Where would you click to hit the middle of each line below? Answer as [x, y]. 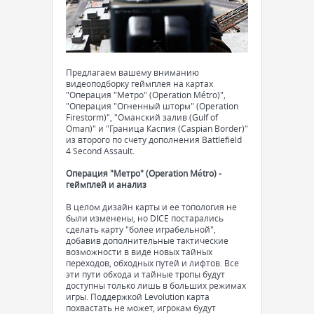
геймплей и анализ [106, 184]
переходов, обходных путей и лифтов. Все [152, 263]
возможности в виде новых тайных [139, 252]
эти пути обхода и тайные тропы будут [145, 274]
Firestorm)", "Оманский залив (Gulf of [142, 117]
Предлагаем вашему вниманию [132, 72]
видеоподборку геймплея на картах [139, 83]
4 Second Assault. [100, 151]
